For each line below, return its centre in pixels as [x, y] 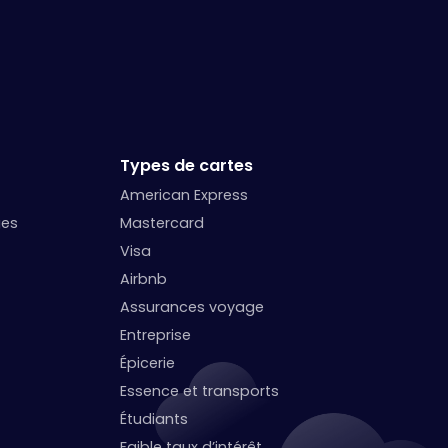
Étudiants [154, 418]
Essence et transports [200, 390]
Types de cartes [187, 165]
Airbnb [144, 278]
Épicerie [148, 362]
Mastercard [162, 222]
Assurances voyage [192, 306]
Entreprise [156, 334]
